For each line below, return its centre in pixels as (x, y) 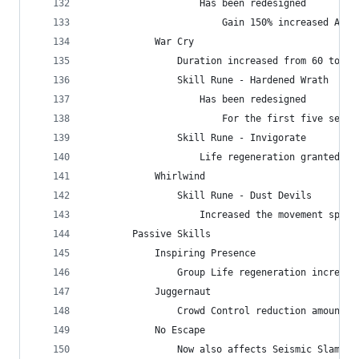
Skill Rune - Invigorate (197, 138)
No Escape (146, 330)
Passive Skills (149, 234)
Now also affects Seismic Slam (214, 349)
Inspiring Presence (171, 253)
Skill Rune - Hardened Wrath (208, 80)
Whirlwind (146, 176)
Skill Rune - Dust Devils (200, 196)
